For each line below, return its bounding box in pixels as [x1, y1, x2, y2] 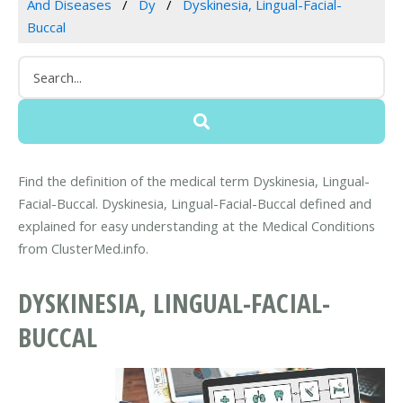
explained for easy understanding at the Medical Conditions [18, 216, 375, 235]
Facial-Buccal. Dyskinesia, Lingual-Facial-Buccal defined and [18, 193, 372, 212]
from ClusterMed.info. [18, 238, 148, 257]
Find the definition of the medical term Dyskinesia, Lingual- [18, 171, 370, 190]
